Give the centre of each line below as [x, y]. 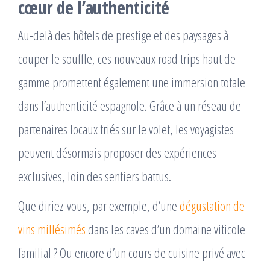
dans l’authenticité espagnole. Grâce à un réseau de [130, 105]
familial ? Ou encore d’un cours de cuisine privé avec [132, 252]
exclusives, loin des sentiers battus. [95, 176]
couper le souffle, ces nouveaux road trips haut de [127, 58]
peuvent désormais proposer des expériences [117, 152]
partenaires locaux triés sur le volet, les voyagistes [126, 129]
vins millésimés [52, 229]
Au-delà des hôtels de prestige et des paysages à [123, 35]
